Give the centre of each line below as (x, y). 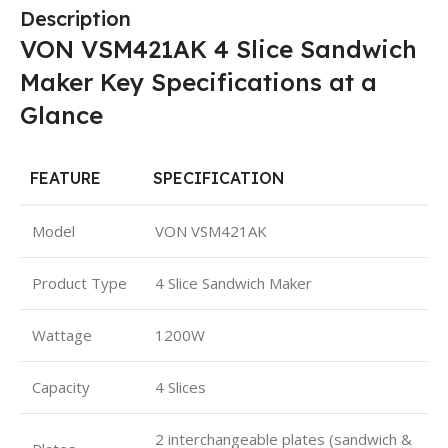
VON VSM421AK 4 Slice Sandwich (218, 49)
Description (75, 19)
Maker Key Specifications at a (198, 82)
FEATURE (65, 178)
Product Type (79, 283)
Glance (61, 115)
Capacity (61, 387)
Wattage (62, 335)
